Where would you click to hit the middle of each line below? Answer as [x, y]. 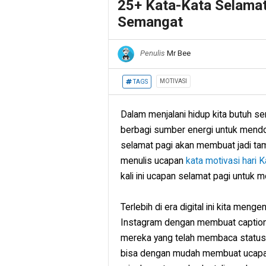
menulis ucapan [153, 161]
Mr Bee [179, 53]
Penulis [153, 53]
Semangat [150, 22]
